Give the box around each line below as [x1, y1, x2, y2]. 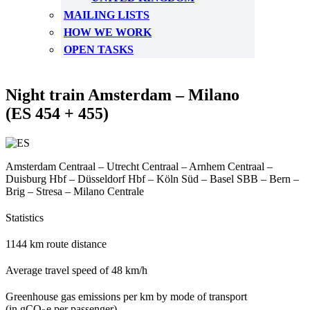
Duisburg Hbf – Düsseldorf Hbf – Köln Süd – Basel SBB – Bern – [6, 173, 299, 185]
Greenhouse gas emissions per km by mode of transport [6, 291, 247, 302]
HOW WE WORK [64, 26, 152, 38]
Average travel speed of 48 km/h [6, 264, 147, 276]
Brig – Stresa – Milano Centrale [6, 185, 144, 197]
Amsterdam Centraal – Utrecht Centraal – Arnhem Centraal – [6, 161, 273, 172]
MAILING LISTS [64, 9, 149, 21]
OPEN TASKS [64, 44, 134, 55]
